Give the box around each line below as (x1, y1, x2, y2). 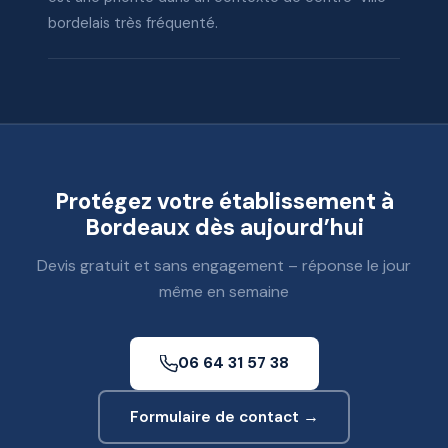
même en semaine (159, 281, 289, 302)
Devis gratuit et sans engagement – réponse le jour (37, 255, 411, 276)
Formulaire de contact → (129, 406, 319, 427)
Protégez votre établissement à (54, 187, 394, 216)
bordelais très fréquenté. (48, 13, 218, 33)
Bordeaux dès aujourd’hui (84, 213, 364, 242)
